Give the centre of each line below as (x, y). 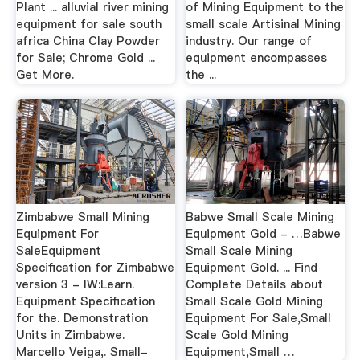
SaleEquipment (58, 251)
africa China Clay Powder (88, 41)
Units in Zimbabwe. (70, 335)
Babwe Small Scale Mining (260, 217)
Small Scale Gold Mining (255, 301)
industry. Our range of (249, 41)
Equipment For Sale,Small (259, 318)
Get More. (45, 74)
